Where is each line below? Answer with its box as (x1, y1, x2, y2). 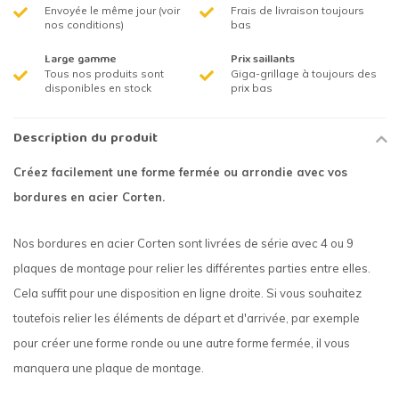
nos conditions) (45, 18, 124, 32)
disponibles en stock (45, 81, 151, 95)
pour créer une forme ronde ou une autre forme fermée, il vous (13, 335, 350, 350)
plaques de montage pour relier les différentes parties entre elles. (13, 260, 370, 275)
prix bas (231, 81, 273, 95)
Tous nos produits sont (45, 67, 164, 81)
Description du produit (13, 127, 158, 151)
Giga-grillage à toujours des (231, 67, 377, 81)
